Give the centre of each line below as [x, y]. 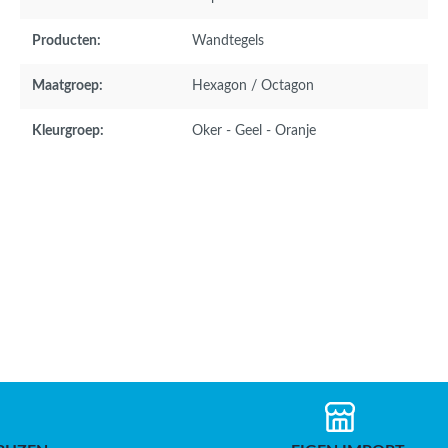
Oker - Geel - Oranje [254, 131]
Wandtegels [228, 41]
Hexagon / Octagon [253, 86]
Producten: [66, 41]
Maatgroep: [67, 86]
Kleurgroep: [68, 131]
